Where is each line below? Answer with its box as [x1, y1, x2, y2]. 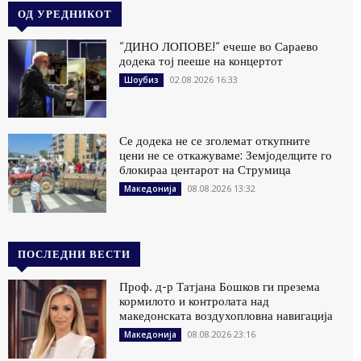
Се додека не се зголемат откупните [119, 133, 311, 149]
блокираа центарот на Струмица [119, 162, 292, 178]
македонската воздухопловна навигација [119, 308, 334, 324]
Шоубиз [124, 73, 160, 85]
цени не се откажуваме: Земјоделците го [119, 147, 333, 164]
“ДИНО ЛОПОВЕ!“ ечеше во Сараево [119, 38, 319, 54]
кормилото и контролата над [119, 293, 270, 309]
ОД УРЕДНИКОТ [18, 6, 112, 20]
